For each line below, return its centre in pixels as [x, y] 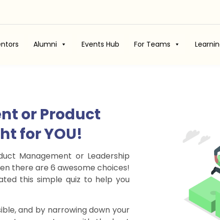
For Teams [152, 44]
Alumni [45, 44]
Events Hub [100, 44]
